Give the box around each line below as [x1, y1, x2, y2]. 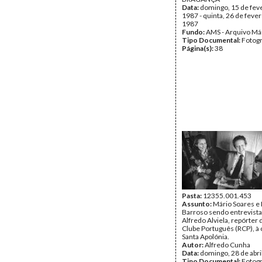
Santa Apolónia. [182, 232, 229, 241]
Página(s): [182, 44, 215, 53]
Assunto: [182, 199, 213, 208]
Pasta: [182, 191, 203, 200]
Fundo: [182, 27, 206, 36]
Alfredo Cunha [205, 240, 250, 249]
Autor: [182, 240, 205, 249]
